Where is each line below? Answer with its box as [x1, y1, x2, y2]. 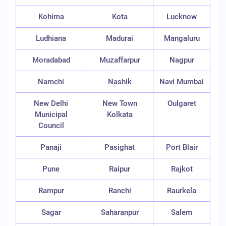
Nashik [107, 77, 132, 86]
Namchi [38, 77, 64, 86]
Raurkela [167, 186, 196, 195]
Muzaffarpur [99, 55, 140, 65]
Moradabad [32, 55, 70, 65]
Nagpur [169, 55, 194, 65]
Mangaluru [163, 34, 200, 43]
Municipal [34, 110, 68, 119]
